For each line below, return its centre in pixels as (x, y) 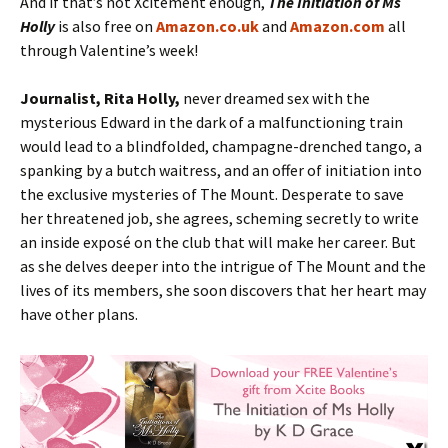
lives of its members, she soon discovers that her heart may (223, 290)
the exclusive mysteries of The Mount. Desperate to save (212, 194)
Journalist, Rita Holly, (100, 98)
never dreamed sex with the (275, 98)
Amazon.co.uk (207, 26)
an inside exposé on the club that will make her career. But (218, 242)
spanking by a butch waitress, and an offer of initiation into (221, 170)
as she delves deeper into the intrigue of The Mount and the (223, 266)
